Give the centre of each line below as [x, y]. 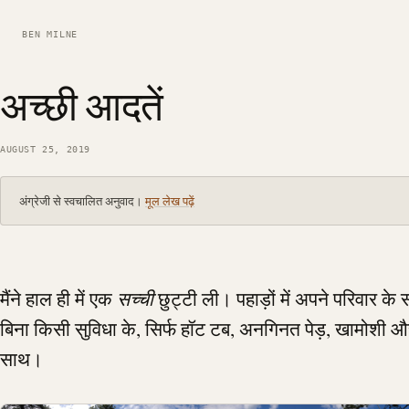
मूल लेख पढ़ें [170, 201]
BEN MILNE [50, 34]
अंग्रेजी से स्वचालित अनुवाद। [82, 201]
